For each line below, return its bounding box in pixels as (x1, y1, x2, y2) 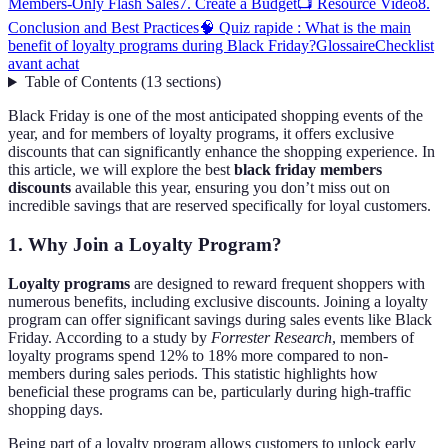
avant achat (8, 55, 79, 73)
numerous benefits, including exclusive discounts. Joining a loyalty (8, 292, 428, 310)
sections (165, 73, 216, 91)
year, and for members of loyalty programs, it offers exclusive (8, 125, 394, 143)
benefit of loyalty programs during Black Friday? (8, 37, 316, 55)
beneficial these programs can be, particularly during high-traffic (8, 382, 411, 400)
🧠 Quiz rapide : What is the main (199, 19, 411, 37)
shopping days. (8, 400, 103, 418)
